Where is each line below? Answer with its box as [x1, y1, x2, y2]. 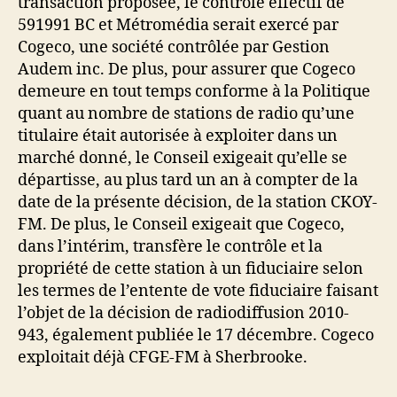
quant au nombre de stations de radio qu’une [18, 103, 354, 124]
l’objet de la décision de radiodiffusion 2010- [18, 302, 349, 323]
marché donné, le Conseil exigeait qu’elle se [18, 147, 347, 168]
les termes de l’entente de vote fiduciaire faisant [18, 280, 378, 301]
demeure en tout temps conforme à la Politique [18, 81, 370, 102]
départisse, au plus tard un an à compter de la [18, 169, 358, 191]
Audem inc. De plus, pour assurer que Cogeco [18, 58, 355, 80]
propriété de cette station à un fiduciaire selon [18, 258, 363, 279]
